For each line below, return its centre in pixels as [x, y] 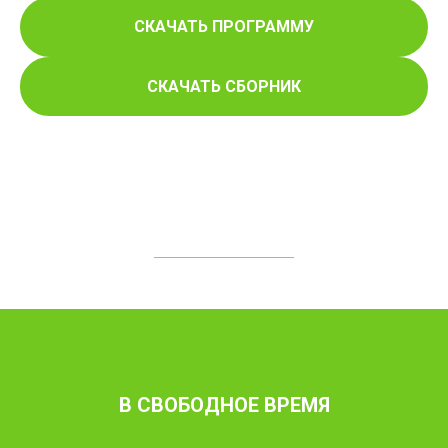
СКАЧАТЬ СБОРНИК [224, 86]
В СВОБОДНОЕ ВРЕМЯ [224, 405]
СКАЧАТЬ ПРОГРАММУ [224, 27]
